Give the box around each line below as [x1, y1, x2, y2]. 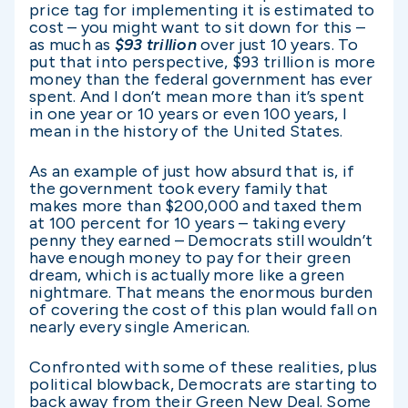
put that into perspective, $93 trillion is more [29, 51, 375, 72]
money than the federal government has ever [29, 68, 373, 89]
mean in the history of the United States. [29, 120, 343, 141]
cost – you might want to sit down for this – [29, 16, 365, 37]
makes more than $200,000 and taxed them [29, 196, 362, 217]
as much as [29, 34, 115, 55]
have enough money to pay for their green [29, 248, 351, 269]
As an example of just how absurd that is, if [29, 161, 354, 182]
